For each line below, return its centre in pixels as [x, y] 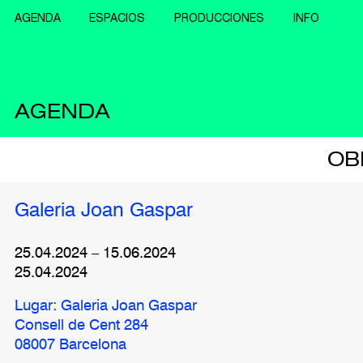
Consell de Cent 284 [81, 325]
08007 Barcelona [70, 345]
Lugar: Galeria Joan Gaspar [105, 306]
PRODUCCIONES [220, 18]
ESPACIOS [117, 18]
